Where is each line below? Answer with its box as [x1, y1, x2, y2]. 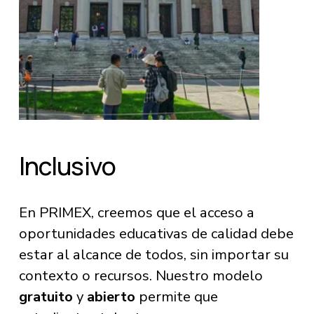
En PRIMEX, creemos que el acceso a [18, 202, 254, 222]
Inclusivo [18, 148, 116, 183]
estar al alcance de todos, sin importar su [18, 244, 289, 264]
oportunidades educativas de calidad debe [18, 223, 294, 243]
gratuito [18, 286, 73, 306]
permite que [135, 286, 218, 306]
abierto [86, 286, 135, 306]
